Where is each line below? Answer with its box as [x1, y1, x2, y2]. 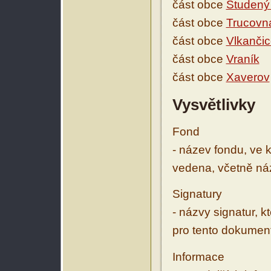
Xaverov [226, 71, 270, 84]
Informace [172, 250, 224, 263]
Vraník [226, 53, 260, 66]
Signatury [172, 188, 222, 201]
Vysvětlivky [172, 96, 255, 114]
